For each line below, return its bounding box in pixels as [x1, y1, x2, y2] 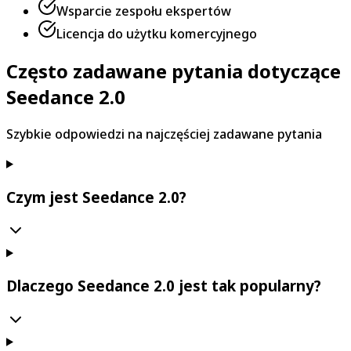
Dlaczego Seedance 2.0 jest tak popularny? [6, 276, 321, 296]
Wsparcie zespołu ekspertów [56, 2, 231, 20]
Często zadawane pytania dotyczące [6, 58, 341, 84]
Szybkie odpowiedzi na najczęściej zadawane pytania [6, 125, 322, 143]
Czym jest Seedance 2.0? [6, 186, 186, 207]
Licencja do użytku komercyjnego [56, 25, 257, 43]
